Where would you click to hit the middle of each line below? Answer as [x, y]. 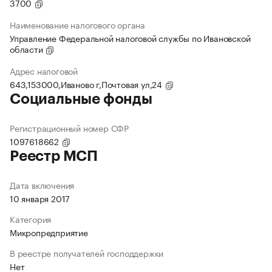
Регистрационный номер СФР [69, 128]
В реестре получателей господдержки [87, 253]
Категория [31, 219]
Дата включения [42, 185]
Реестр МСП [54, 156]
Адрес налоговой [44, 71]
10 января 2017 [40, 198]
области [28, 49]
